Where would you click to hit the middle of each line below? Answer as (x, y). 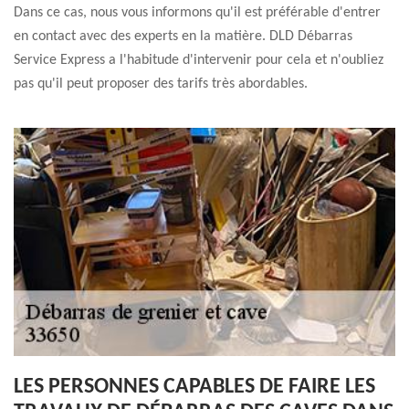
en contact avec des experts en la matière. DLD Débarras (183, 37)
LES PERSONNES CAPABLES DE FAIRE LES (194, 387)
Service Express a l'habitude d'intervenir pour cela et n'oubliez (199, 60)
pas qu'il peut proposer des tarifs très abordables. (161, 84)
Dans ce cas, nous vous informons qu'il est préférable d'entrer (197, 13)
